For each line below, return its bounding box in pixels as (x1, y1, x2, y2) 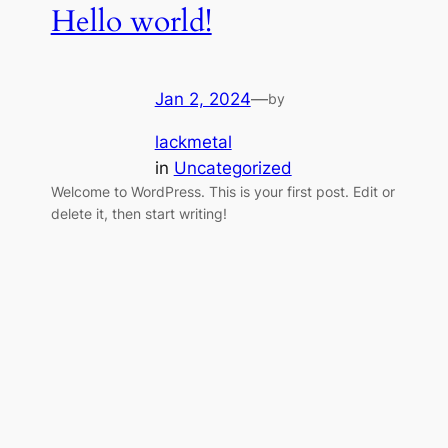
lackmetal (154, 131, 232, 152)
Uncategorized (173, 157, 292, 178)
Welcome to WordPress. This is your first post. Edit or (50, 182, 395, 200)
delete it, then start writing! (50, 204, 227, 222)
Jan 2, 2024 (154, 89, 251, 110)
